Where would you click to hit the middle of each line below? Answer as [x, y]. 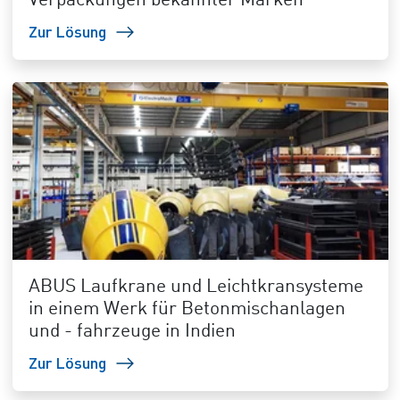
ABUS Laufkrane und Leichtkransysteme [196, 287]
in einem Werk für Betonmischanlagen [187, 310]
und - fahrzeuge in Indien [132, 332]
